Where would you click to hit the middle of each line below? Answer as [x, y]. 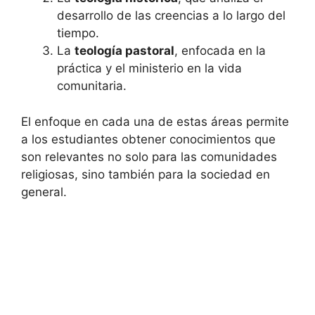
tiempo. [78, 33]
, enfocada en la [220, 51]
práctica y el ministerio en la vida [149, 69]
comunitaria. [92, 86]
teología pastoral [124, 51]
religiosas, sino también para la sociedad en [146, 174]
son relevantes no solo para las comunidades [149, 156]
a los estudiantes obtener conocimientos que [148, 139]
